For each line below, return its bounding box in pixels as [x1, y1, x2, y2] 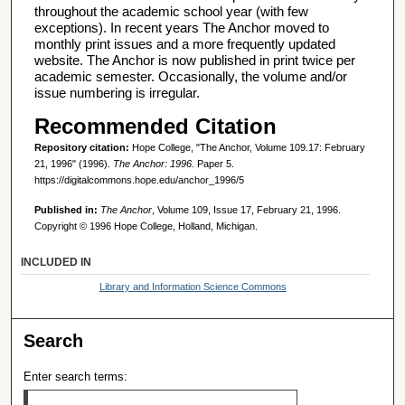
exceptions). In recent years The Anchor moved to [33, 20, 329, 36]
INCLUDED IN [21, 256, 92, 268]
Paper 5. [193, 158, 234, 170]
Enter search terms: [24, 370, 128, 383]
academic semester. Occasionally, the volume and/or [33, 69, 347, 85]
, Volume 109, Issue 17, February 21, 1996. [151, 204, 341, 216]
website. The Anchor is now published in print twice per [33, 52, 355, 69]
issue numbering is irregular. [33, 85, 200, 101]
